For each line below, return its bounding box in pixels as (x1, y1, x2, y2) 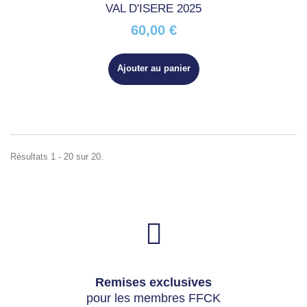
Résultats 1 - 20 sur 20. (10, 151, 103, 162)
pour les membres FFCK (86, 291, 221, 305)
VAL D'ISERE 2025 (106, 2, 201, 15)
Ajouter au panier (116, 63, 191, 73)
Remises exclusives (95, 275, 212, 289)
